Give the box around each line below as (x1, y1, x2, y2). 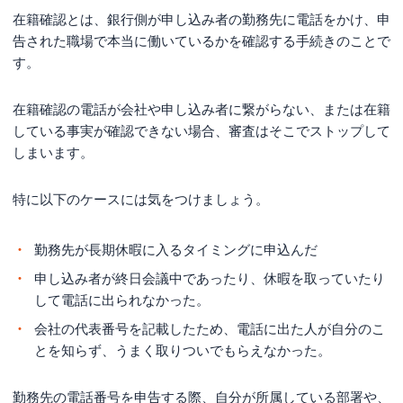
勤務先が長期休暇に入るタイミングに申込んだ (34, 241, 318, 257)
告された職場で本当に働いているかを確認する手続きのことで (13, 32, 390, 49)
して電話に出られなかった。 (34, 291, 210, 308)
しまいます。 (13, 144, 94, 160)
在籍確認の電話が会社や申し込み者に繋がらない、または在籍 (13, 101, 390, 117)
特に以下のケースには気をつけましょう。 (13, 191, 269, 207)
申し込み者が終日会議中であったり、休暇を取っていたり (34, 270, 385, 286)
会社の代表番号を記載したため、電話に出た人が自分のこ (34, 320, 385, 336)
